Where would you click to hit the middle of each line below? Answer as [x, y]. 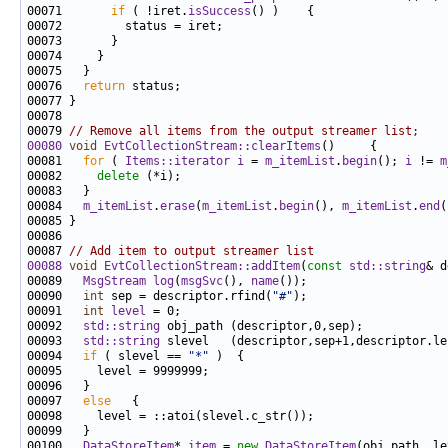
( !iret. [156, 11]
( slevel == [142, 356]
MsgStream [114, 281]
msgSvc [202, 281]
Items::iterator [177, 161]
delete [118, 176]
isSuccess [219, 11]
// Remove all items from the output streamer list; [244, 131]
